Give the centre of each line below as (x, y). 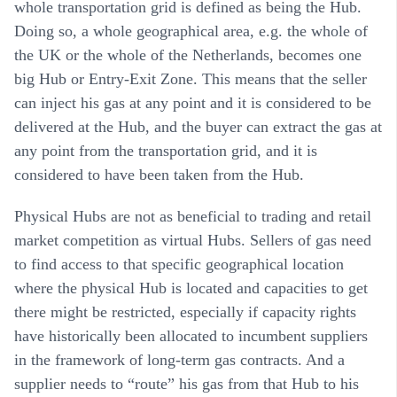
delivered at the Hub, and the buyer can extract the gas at (198, 127)
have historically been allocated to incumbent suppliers (191, 336)
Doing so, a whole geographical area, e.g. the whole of (191, 31)
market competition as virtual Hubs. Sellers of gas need (193, 241)
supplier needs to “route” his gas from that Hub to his (187, 384)
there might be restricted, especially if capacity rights (185, 312)
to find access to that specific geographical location (179, 265)
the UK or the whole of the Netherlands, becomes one (188, 55)
